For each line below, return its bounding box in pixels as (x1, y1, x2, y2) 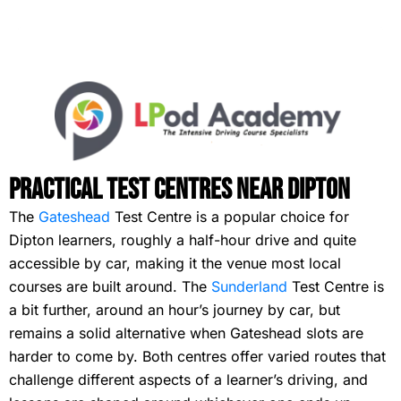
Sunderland (211, 277, 287, 295)
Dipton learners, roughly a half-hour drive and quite (9, 231, 356, 249)
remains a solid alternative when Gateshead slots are (9, 324, 363, 342)
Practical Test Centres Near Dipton (9, 173, 350, 208)
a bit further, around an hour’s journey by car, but (9, 301, 340, 319)
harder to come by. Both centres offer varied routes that (9, 347, 386, 365)
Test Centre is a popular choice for (110, 208, 349, 226)
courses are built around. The (9, 277, 211, 295)
